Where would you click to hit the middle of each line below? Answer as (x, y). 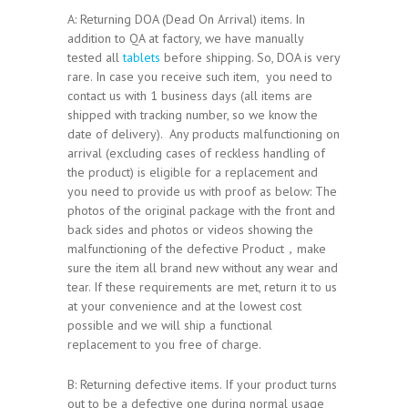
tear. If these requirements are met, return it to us (202, 286)
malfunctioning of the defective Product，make (197, 248)
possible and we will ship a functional (170, 325)
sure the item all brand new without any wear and (203, 267)
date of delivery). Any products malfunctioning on (204, 133)
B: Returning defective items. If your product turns (202, 384)
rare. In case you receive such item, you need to (200, 76)
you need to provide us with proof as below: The (202, 191)
